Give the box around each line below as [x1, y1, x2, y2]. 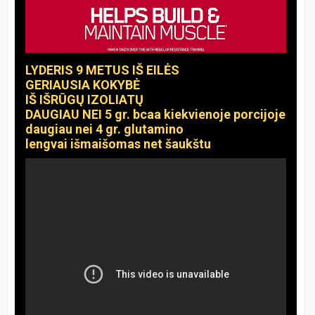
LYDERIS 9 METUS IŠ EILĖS [25, 62, 179, 77]
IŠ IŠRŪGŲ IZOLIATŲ [25, 91, 143, 107]
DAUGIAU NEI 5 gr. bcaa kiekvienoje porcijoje [25, 106, 285, 122]
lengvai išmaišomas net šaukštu [25, 136, 211, 151]
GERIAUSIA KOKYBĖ [25, 77, 140, 92]
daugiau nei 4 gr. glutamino [25, 121, 184, 136]
